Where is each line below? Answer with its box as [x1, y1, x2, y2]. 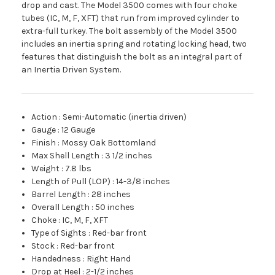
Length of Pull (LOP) [31, 176, 111, 187]
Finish [31, 137, 56, 148]
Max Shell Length [31, 150, 100, 161]
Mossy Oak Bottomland [61, 137, 157, 148]
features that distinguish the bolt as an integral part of [21, 51, 242, 62]
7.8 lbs [65, 163, 92, 174]
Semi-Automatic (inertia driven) [63, 111, 187, 122]
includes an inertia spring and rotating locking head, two [21, 38, 247, 49]
